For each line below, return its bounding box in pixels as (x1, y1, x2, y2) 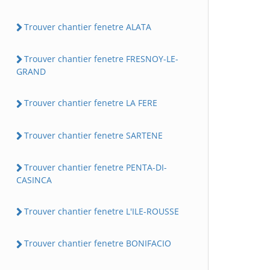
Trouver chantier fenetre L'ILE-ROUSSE (24, 206, 179, 218)
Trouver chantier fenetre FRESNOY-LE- (24, 53, 178, 65)
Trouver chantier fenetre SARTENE (24, 129, 163, 141)
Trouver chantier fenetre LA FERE (24, 97, 157, 109)
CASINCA (16, 174, 52, 186)
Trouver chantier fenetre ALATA (24, 20, 151, 33)
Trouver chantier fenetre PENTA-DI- (24, 161, 167, 173)
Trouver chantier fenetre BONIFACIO (24, 237, 171, 250)
